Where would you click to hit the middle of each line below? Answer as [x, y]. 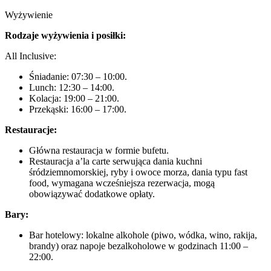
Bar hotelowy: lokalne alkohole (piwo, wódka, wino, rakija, [143, 235]
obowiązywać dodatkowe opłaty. [92, 194]
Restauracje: [31, 130]
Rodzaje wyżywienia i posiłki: [65, 35]
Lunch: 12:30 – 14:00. [72, 87]
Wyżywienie [29, 15]
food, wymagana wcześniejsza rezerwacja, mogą [122, 183]
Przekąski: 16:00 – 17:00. [78, 109]
